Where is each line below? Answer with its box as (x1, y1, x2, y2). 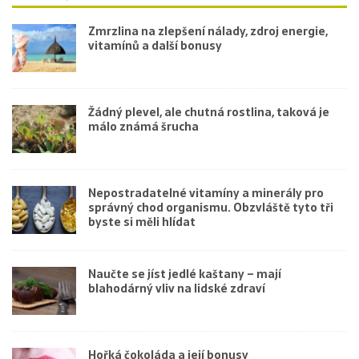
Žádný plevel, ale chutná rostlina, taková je (88, 103, 329, 121)
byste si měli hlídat (88, 213, 196, 232)
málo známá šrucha (88, 118, 199, 135)
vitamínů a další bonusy (88, 36, 222, 54)
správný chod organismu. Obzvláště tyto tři (88, 199, 333, 217)
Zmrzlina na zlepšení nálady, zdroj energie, (88, 22, 328, 40)
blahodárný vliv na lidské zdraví (88, 280, 265, 298)
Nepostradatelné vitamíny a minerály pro (88, 184, 324, 203)
